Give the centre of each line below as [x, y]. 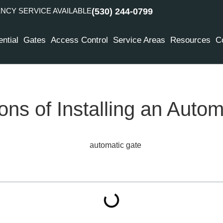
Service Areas [139, 40]
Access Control [80, 40]
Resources [191, 40]
